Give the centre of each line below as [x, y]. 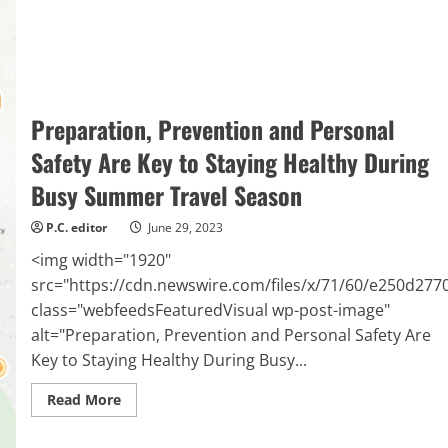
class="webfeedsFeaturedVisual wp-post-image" [210, 310]
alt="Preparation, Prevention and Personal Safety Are [230, 335]
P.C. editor [76, 228]
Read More [83, 400]
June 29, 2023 [183, 228]
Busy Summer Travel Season [166, 195]
